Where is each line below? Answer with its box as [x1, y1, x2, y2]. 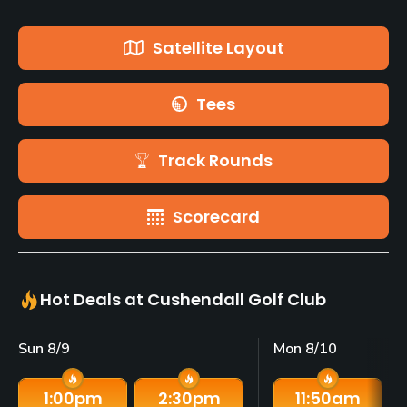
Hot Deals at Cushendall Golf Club [40, 287, 326, 311]
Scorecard [173, 204, 260, 228]
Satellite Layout [152, 35, 284, 59]
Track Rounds [157, 148, 273, 172]
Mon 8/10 [273, 338, 337, 359]
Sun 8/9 [18, 338, 70, 359]
